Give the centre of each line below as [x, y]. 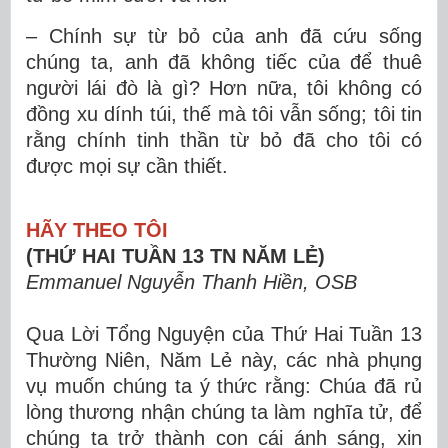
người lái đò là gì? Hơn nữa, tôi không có [224, 88]
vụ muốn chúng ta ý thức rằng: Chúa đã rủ [224, 386]
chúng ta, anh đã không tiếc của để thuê [224, 62]
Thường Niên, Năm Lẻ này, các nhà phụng [224, 360]
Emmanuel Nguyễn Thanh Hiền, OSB [191, 282]
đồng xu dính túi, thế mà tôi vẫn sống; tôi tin [224, 114]
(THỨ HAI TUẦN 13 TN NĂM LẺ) [175, 256]
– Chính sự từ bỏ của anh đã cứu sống [224, 36]
